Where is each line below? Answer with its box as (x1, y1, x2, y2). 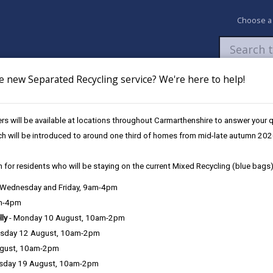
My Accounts (122, 81, 174, 93)
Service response (174, 222, 257, 236)
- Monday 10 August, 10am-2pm (7, 213, 125, 222)
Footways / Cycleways (119, 117, 197, 127)
